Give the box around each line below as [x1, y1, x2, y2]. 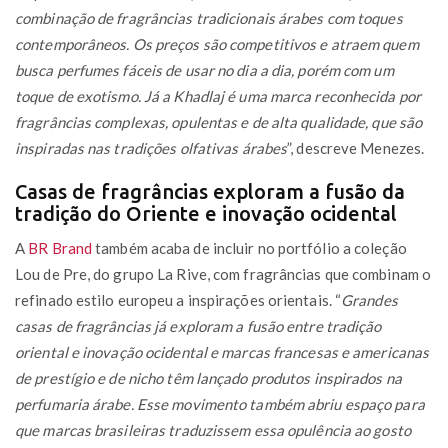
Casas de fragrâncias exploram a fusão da [15, 179, 405, 203]
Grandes [341, 290, 398, 309]
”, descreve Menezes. [287, 138, 425, 157]
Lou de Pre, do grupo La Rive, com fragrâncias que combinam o [15, 264, 432, 283]
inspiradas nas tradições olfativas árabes [15, 138, 288, 157]
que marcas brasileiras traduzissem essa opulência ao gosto [15, 420, 411, 439]
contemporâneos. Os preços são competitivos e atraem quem [15, 34, 419, 53]
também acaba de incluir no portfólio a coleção [92, 238, 407, 257]
